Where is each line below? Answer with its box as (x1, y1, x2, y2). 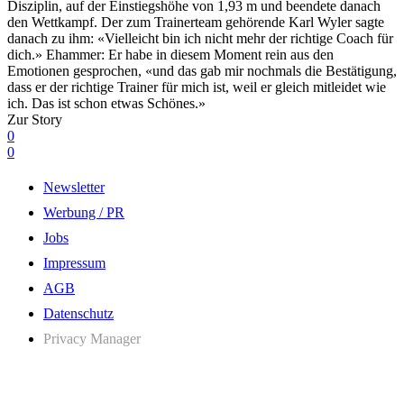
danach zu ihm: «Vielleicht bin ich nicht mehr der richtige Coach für (7, 30, 393, 46)
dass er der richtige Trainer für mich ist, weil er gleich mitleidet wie (7, 78, 386, 95)
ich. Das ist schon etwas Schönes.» (7, 95, 206, 111)
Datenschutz (43, 305, 114, 321)
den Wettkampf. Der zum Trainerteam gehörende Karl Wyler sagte (7, 14, 384, 30)
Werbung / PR (43, 204, 124, 220)
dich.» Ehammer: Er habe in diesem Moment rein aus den (7, 46, 334, 62)
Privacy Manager (43, 330, 141, 346)
